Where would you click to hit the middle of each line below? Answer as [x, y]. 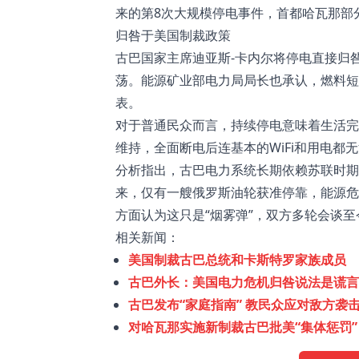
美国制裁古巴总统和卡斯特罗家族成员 [237, 259]
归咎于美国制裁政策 [173, 35]
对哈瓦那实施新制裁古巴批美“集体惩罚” [243, 327]
